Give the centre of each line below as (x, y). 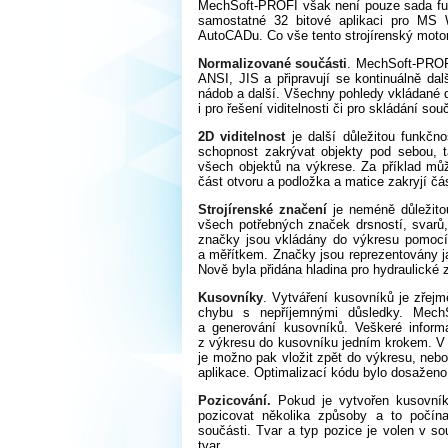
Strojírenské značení (265, 210)
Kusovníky (230, 298)
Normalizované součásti (273, 64)
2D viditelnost (242, 137)
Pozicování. (234, 401)
